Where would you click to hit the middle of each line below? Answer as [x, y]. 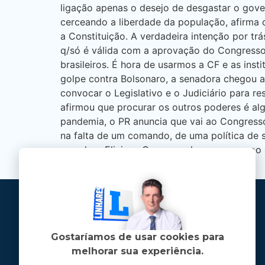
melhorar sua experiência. [137, 251]
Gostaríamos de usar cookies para [137, 237]
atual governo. [93, 164]
